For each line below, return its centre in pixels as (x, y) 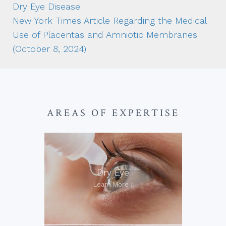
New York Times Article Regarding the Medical (109, 21)
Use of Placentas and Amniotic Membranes (105, 35)
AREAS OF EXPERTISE (113, 113)
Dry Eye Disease (46, 7)
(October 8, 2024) (49, 49)
